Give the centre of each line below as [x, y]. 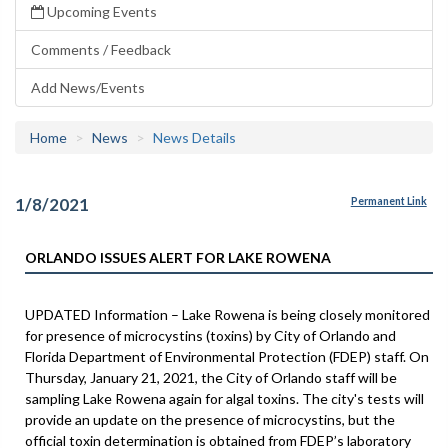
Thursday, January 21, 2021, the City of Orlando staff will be [211, 377]
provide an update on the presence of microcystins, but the [210, 419]
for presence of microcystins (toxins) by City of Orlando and [210, 335]
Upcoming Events [100, 11]
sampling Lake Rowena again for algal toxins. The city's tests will [224, 398]
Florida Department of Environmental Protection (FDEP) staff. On [227, 356]
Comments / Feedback [101, 49]
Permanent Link [388, 201]
